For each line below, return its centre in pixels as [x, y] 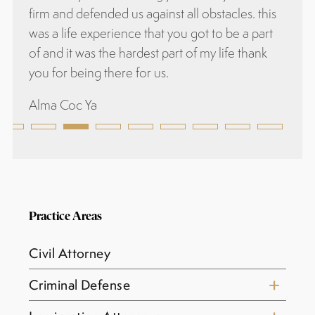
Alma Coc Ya [63, 104]
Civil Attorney [70, 253]
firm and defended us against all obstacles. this [152, 13]
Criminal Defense [79, 284]
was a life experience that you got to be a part [150, 33]
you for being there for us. [98, 72]
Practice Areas [65, 216]
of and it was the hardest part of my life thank [148, 52]
